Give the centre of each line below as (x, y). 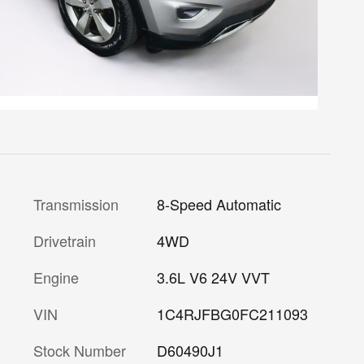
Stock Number (80, 350)
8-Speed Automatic (219, 204)
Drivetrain (65, 240)
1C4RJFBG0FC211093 (232, 313)
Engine (56, 277)
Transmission (76, 204)
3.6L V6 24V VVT (213, 277)
